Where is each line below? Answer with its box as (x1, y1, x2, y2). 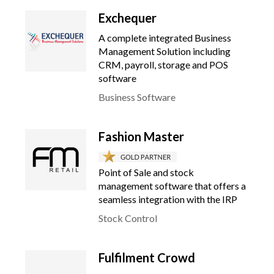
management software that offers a (98, 180, 246, 191)
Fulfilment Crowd (98, 250, 195, 265)
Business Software (98, 91, 176, 103)
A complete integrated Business (98, 32, 231, 43)
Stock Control (98, 212, 157, 224)
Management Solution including (98, 45, 231, 57)
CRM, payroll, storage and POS (98, 59, 228, 70)
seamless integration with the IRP (98, 193, 237, 205)
